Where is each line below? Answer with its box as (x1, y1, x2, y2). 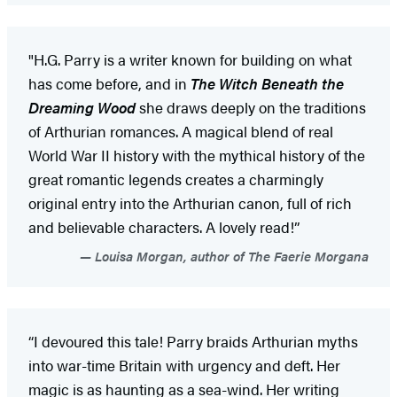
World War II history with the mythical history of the (28, 144, 365, 166)
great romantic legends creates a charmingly (28, 167, 323, 190)
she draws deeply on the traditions (139, 96, 366, 118)
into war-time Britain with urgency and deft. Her (28, 354, 340, 376)
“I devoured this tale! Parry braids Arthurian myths (28, 330, 358, 352)
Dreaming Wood (28, 96, 139, 118)
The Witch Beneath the (191, 72, 344, 94)
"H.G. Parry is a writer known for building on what (28, 48, 352, 70)
